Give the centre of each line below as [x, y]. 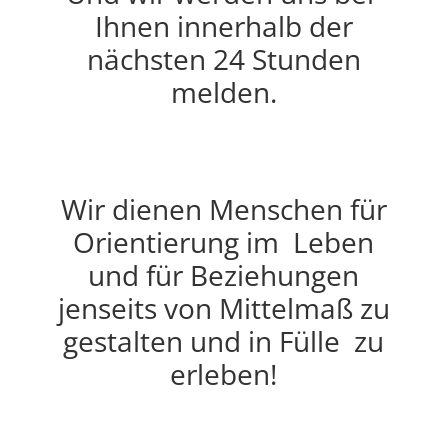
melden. [223, 92]
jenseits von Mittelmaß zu [223, 308]
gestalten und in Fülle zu [224, 341]
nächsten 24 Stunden [223, 59]
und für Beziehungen [224, 275]
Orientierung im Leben [224, 242]
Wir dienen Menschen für [223, 209]
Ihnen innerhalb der [223, 26]
